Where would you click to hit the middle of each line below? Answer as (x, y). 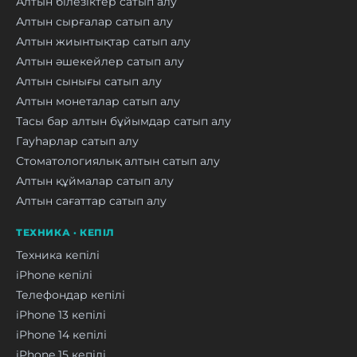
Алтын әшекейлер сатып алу (100, 61)
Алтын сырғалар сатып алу (94, 21)
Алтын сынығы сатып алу (89, 81)
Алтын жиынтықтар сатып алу (103, 41)
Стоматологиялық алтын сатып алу (118, 161)
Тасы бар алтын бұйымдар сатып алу (124, 121)
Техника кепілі (58, 255)
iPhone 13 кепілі (61, 314)
